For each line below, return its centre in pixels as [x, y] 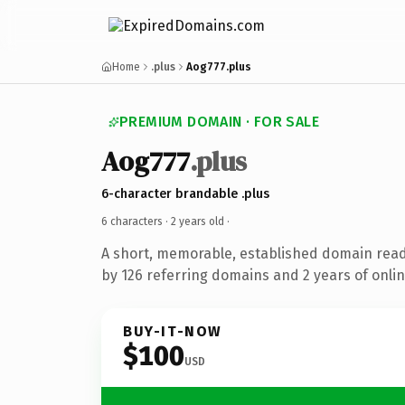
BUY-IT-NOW [173, 331]
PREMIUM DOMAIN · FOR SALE [219, 122]
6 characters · [136, 221]
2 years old [198, 221]
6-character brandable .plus [185, 193]
